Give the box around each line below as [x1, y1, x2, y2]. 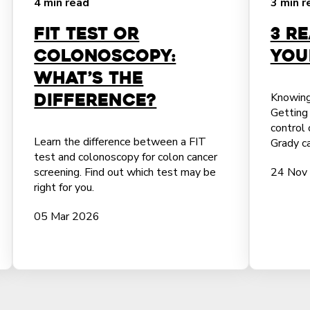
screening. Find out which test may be [34, 165, 217, 180]
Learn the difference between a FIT [34, 134, 207, 149]
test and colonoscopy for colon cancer [34, 149, 218, 165]
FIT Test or [34, 23, 140, 45]
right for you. [34, 180, 95, 195]
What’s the [34, 67, 144, 89]
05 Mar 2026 [34, 209, 100, 224]
